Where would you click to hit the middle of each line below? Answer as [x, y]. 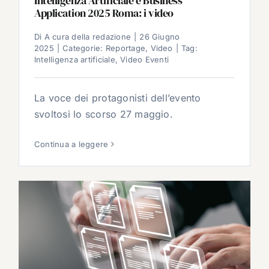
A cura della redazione [88, 37]
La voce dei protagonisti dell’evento [118, 98]
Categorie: [84, 48]
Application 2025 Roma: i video [104, 13]
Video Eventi [145, 59]
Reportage [125, 48]
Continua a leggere [71, 144]
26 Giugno [160, 37]
